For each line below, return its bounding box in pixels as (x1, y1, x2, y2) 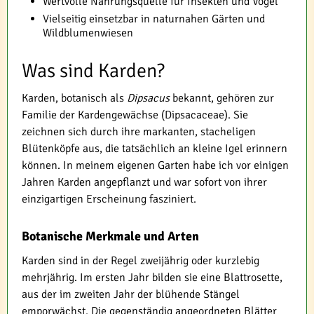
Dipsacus (127, 90, 170, 105)
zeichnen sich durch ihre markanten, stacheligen (22, 124, 256, 139)
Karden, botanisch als (22, 90, 127, 105)
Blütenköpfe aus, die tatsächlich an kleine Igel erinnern (22, 141, 287, 156)
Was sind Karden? (22, 58, 165, 83)
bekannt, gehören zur (170, 90, 274, 105)
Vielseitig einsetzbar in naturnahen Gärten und (43, 11, 265, 26)
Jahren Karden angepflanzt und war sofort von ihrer (22, 175, 267, 189)
